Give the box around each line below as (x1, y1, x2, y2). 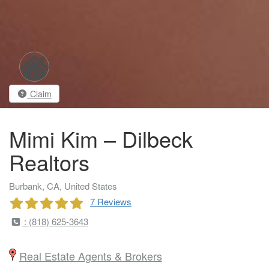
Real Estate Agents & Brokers (19, 247, 162, 264)
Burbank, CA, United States (9, 179, 117, 192)
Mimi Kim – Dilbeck (9, 122, 193, 154)
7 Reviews (90, 195, 131, 208)
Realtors (9, 146, 89, 177)
